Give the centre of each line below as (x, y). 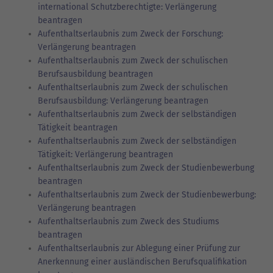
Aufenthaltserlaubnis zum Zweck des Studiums (129, 221)
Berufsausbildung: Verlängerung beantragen (123, 101)
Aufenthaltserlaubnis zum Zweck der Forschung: (130, 34)
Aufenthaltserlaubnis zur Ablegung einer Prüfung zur (139, 248)
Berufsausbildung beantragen (95, 74)
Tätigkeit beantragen (78, 127)
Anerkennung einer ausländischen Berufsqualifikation (142, 261)
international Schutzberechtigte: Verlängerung (127, 7)
